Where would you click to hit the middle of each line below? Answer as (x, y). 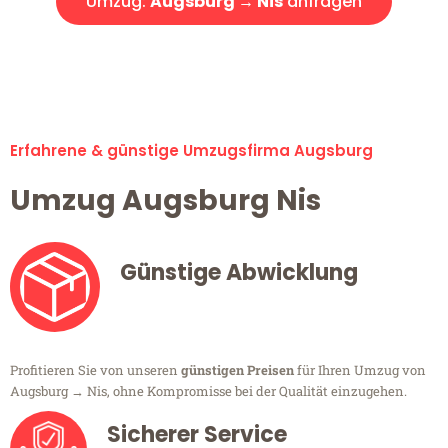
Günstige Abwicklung (239, 273)
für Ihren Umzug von (360, 370)
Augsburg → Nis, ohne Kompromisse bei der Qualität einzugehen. (208, 391)
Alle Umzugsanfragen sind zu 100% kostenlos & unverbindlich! (224, 54)
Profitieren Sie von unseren (95, 370)
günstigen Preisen (237, 370)
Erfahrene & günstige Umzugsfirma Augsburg (191, 151)
